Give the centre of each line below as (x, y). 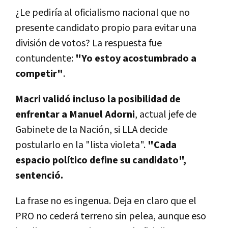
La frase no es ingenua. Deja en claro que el (106, 201)
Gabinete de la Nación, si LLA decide (91, 130)
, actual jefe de (166, 114)
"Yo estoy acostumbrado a (136, 58)
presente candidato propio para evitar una (106, 28)
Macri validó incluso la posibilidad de (98, 99)
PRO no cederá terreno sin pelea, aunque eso (111, 216)
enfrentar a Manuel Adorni (75, 114)
